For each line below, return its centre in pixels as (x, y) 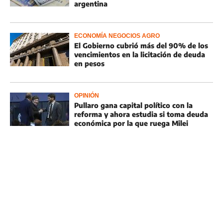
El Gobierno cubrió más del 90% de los (141, 46)
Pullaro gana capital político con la (133, 105)
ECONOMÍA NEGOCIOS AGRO (117, 36)
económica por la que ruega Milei (131, 123)
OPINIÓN (87, 96)
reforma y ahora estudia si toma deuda (141, 114)
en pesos (89, 63)
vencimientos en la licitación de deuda (140, 55)
